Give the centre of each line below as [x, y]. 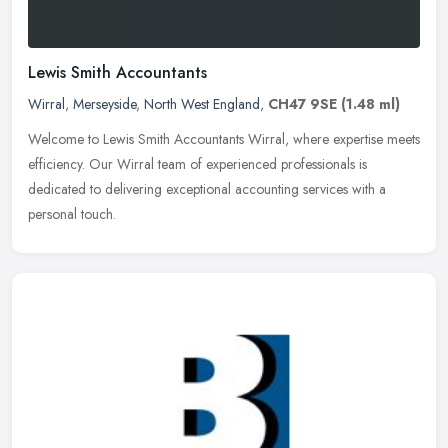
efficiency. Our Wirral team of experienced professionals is [197, 163]
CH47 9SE [302, 103]
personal [52, 213]
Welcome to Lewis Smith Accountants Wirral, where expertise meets [224, 138]
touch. [98, 213]
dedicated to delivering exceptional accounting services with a [207, 188]
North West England [202, 103]
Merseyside [104, 103]
